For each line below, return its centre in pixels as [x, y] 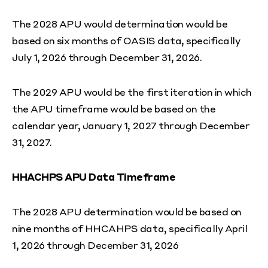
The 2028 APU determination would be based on [127, 212]
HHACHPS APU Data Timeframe [94, 177]
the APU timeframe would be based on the [114, 109]
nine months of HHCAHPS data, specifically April [130, 229]
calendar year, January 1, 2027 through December [131, 126]
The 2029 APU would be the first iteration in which [132, 92]
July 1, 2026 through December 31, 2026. [108, 57]
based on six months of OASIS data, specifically [126, 41]
